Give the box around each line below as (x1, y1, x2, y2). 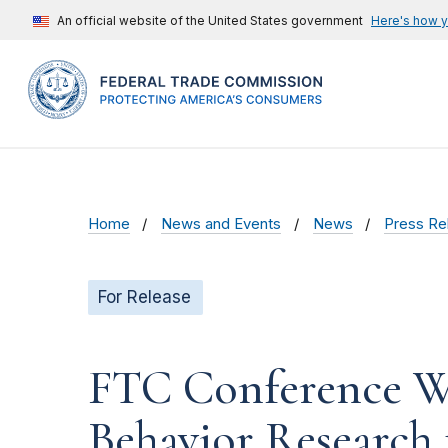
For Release (98, 287, 191, 308)
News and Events (161, 215, 282, 234)
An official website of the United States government (57, 13, 363, 28)
